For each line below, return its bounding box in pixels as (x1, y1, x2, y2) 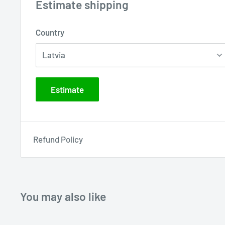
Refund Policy (33, 134, 83, 144)
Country (36, 27, 64, 37)
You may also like (20, 189, 106, 203)
